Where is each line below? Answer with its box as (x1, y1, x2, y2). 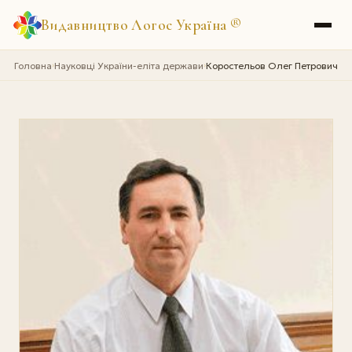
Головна (13, 59, 52, 71)
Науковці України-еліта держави (53, 59, 203, 71)
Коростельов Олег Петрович (205, 59, 338, 71)
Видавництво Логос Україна (40, 15, 230, 34)
